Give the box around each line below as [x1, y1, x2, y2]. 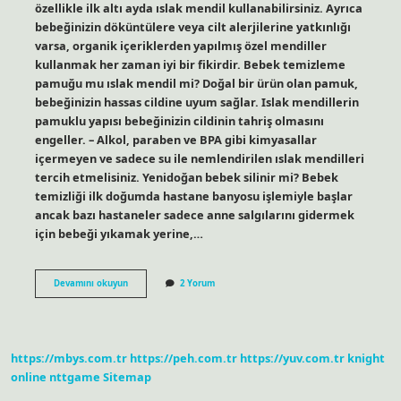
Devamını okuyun [53, 277, 128, 289]
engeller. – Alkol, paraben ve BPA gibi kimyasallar [34, 131, 317, 148]
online [11, 369, 47, 386]
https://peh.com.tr [130, 350, 237, 367]
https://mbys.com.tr [11, 350, 127, 367]
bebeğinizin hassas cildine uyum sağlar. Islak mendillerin [34, 93, 359, 110]
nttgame [49, 369, 100, 386]
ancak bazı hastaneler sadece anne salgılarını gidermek [34, 206, 354, 223]
